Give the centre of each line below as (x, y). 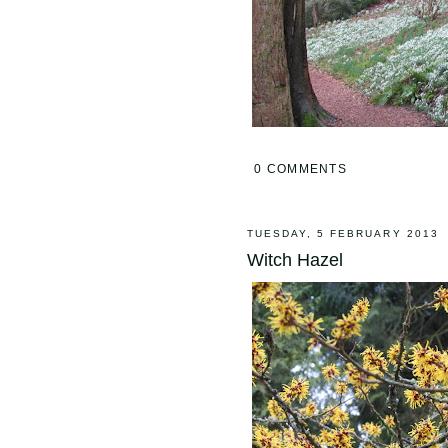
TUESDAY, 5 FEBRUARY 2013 (343, 233)
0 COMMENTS (300, 168)
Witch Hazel (295, 259)
